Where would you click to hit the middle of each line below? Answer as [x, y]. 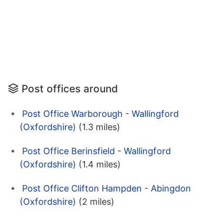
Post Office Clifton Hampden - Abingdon [107, 189]
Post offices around [70, 89]
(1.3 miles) [99, 127]
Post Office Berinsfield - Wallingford [96, 151]
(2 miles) [96, 202]
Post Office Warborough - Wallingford [100, 114]
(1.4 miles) [100, 165]
